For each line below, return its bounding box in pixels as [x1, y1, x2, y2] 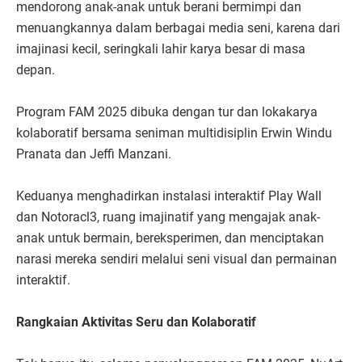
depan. [16, 61, 58, 78]
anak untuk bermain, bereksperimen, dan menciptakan [16, 229, 324, 246]
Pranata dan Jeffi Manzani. [16, 145, 175, 162]
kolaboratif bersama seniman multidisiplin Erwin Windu [16, 124, 332, 141]
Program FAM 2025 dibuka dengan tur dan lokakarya [16, 103, 318, 120]
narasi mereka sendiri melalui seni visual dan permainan [16, 250, 337, 267]
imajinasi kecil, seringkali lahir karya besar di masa [16, 40, 305, 57]
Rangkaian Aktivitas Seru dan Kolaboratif [16, 314, 256, 330]
